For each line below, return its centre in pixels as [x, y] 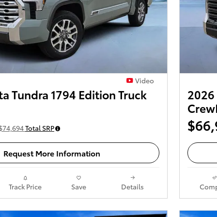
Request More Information [52, 153]
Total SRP [40, 128]
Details [132, 186]
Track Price [25, 186]
